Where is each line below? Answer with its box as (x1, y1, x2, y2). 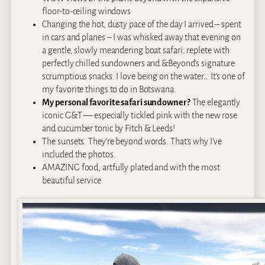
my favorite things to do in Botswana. (42, 84, 176, 94)
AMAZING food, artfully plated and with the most (42, 162, 220, 172)
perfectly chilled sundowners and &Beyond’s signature (42, 58, 235, 68)
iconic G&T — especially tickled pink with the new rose (42, 110, 238, 120)
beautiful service (42, 175, 101, 185)
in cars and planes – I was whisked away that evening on (42, 32, 241, 42)
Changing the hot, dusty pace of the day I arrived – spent (42, 19, 241, 29)
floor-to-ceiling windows (42, 6, 131, 16)
